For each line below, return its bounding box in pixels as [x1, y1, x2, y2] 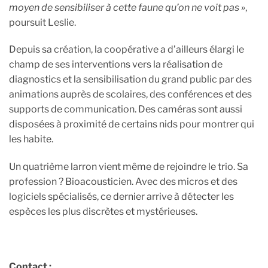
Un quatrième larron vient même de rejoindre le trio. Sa [9, 161, 248, 173]
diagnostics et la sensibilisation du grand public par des [9, 74, 252, 86]
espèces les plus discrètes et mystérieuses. [9, 206, 197, 218]
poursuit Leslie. [9, 16, 76, 28]
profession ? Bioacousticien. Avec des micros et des [9, 176, 237, 188]
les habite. [9, 133, 53, 145]
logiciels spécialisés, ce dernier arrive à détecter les [9, 191, 234, 203]
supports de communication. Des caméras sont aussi [9, 103, 242, 115]
